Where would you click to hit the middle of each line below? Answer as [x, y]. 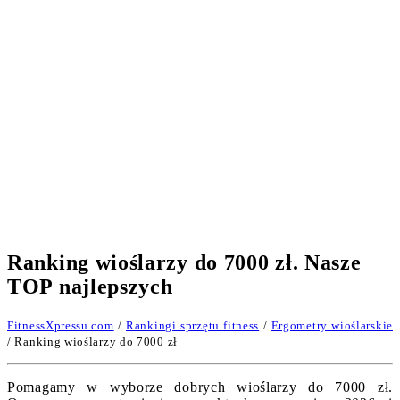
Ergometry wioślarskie [332, 325]
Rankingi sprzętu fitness [193, 325]
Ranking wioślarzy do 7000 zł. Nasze [184, 262]
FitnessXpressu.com [61, 325]
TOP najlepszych [90, 286]
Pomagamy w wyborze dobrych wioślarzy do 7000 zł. [200, 387]
